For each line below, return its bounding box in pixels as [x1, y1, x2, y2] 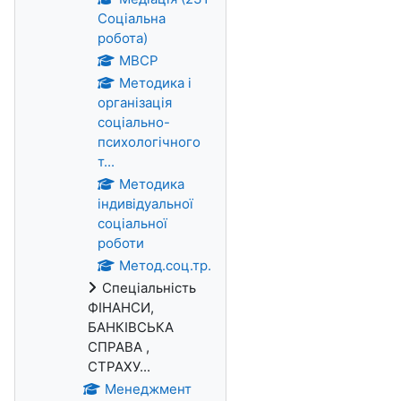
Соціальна [98, 10, 166, 27]
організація [98, 94, 172, 111]
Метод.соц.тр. [118, 257, 211, 274]
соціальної [98, 215, 167, 232]
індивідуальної [98, 195, 193, 212]
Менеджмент [104, 380, 192, 397]
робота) [98, 30, 148, 47]
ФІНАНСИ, [88, 299, 154, 316]
